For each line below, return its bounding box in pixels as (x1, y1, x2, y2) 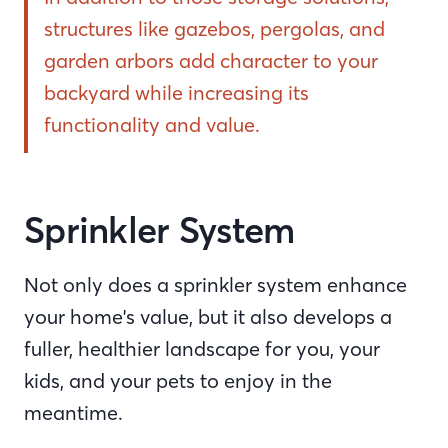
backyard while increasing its (44, 80, 309, 105)
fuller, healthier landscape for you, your (24, 336, 380, 361)
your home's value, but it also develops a (24, 304, 392, 329)
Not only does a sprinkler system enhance (24, 272, 407, 297)
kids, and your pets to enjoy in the (24, 368, 332, 393)
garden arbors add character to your (44, 48, 378, 73)
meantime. (24, 400, 128, 425)
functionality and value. (44, 112, 260, 137)
